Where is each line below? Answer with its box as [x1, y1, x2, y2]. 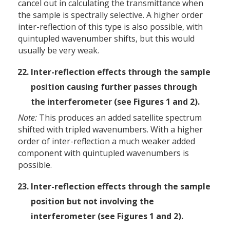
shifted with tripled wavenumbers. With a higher [18, 123, 203, 135]
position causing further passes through [31, 81, 197, 92]
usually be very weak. [18, 44, 99, 56]
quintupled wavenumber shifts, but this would [18, 32, 195, 44]
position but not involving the [31, 195, 154, 207]
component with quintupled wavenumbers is [18, 147, 189, 159]
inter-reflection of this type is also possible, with [18, 21, 203, 32]
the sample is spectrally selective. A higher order [18, 9, 203, 21]
